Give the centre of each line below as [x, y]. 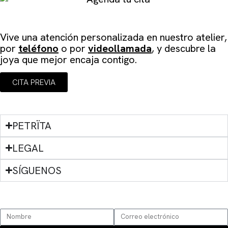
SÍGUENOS [37, 170]
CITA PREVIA [34, 82]
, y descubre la [184, 48]
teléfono [38, 48]
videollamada [120, 48]
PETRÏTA [32, 125]
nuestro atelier [192, 37]
